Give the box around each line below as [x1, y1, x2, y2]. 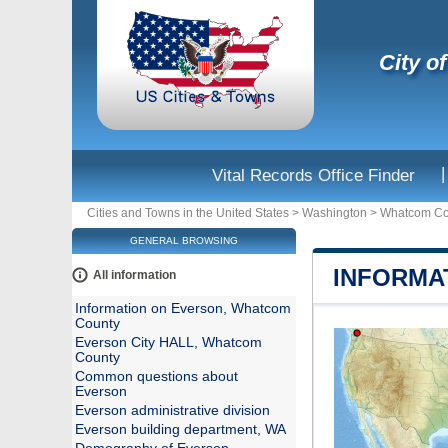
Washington [302, 206, 367, 220]
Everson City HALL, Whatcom [75, 335, 262, 350]
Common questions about [75, 369, 238, 384]
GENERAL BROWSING [130, 235, 238, 246]
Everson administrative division [75, 403, 270, 418]
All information [93, 268, 176, 282]
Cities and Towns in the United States [87, 206, 289, 220]
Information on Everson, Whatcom [75, 301, 291, 316]
